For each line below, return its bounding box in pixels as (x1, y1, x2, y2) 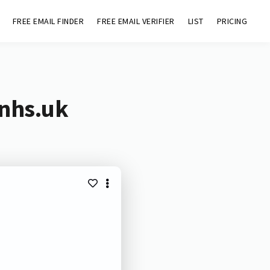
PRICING (216, 16, 248, 27)
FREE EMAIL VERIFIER (97, 16, 175, 27)
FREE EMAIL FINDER (12, 16, 84, 27)
